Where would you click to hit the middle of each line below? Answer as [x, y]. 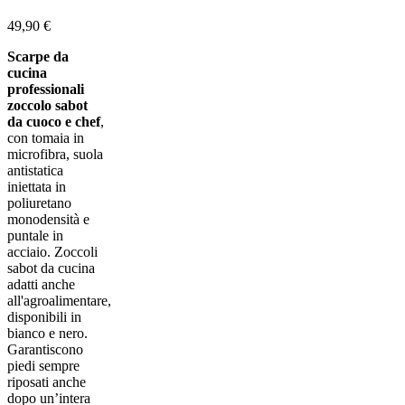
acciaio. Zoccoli [52, 251]
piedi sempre [43, 365]
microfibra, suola [55, 154]
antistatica [35, 170]
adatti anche [41, 284]
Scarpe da [38, 56]
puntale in [35, 235]
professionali [46, 89]
